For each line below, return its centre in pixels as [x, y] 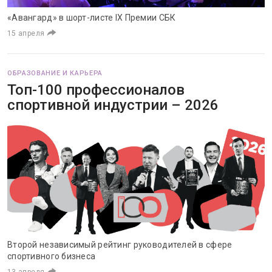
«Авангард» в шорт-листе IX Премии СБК [92, 18]
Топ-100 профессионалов [96, 90]
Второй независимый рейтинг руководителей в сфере [120, 245]
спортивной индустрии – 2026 [113, 105]
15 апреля [26, 33]
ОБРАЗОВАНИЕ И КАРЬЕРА [55, 73]
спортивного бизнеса [52, 256]
